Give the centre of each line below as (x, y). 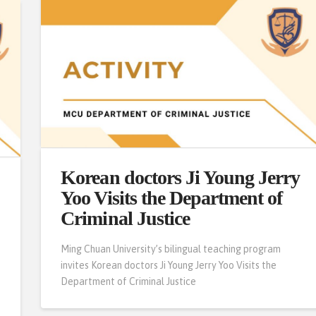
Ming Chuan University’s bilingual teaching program (171, 249)
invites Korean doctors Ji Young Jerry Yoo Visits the (169, 265)
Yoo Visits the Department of (171, 198)
